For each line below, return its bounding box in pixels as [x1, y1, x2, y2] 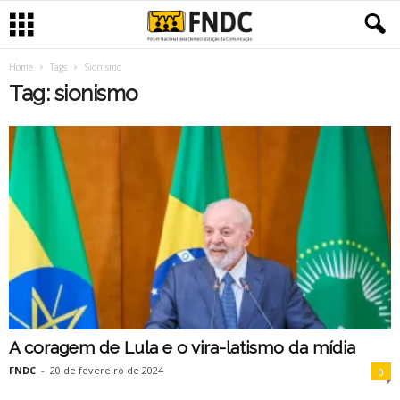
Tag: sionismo [9, 80, 138, 106]
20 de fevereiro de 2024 [50, 363, 163, 378]
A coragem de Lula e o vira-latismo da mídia [9, 337, 355, 358]
